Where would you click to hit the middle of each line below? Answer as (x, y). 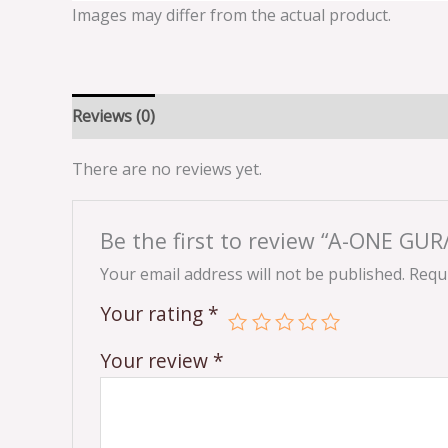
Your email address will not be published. (252, 274)
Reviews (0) (113, 115)
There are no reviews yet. (167, 168)
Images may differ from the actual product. (231, 14)
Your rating (153, 314)
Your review (156, 361)
